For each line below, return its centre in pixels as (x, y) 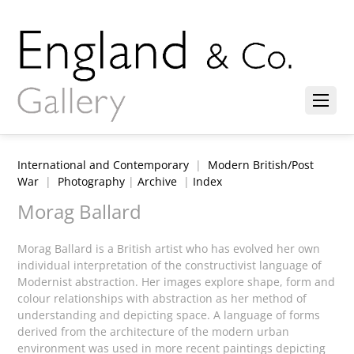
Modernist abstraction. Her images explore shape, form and (177, 282)
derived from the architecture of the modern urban (154, 332)
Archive (158, 182)
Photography (92, 182)
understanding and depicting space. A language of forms (169, 315)
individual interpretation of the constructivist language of (170, 265)
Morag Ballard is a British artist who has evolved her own (169, 249)
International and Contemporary (104, 165)
